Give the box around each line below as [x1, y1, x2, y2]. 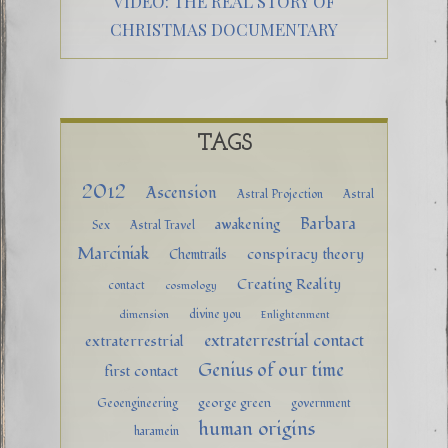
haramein [133, 423, 179, 441]
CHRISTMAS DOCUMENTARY [110, 18, 338, 41]
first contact [104, 362, 178, 382]
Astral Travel [130, 217, 195, 234]
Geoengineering [97, 395, 178, 412]
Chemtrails [168, 246, 227, 265]
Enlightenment [260, 307, 330, 323]
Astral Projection [237, 186, 323, 203]
